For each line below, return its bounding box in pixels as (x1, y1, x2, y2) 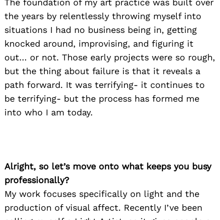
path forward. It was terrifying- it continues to (4, 79, 205, 90)
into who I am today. (4, 107, 93, 117)
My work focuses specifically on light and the (4, 188, 199, 199)
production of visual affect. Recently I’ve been (4, 202, 202, 213)
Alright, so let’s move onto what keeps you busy (4, 161, 211, 171)
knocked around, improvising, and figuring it (4, 38, 193, 49)
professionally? (4, 174, 69, 185)
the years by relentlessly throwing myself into (4, 10, 201, 21)
